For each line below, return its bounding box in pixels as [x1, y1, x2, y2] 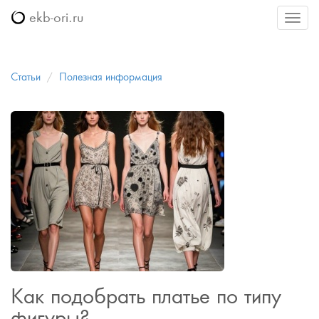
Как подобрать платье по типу [11, 283, 281, 308]
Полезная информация [59, 70, 162, 83]
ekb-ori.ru [25, 9, 83, 26]
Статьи [11, 70, 41, 83]
